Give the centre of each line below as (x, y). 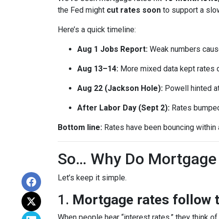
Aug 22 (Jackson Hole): (120, 88)
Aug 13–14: (98, 69)
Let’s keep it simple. (92, 178)
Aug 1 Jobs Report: (112, 49)
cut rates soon (134, 10)
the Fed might (82, 10)
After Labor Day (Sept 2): (123, 108)
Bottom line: (80, 127)
